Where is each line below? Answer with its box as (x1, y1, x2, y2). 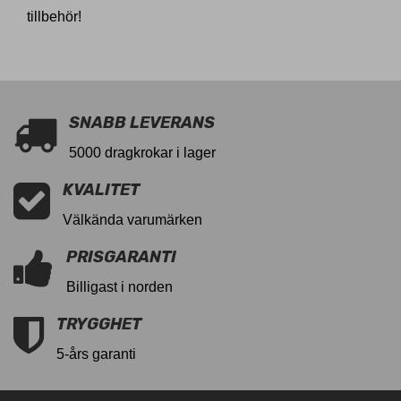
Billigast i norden (66, 279, 173, 295)
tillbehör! (27, 9, 81, 25)
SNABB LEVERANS (69, 113, 215, 133)
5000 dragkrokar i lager (69, 145, 216, 161)
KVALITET (63, 180, 140, 200)
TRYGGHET (56, 314, 141, 335)
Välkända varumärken (63, 212, 202, 228)
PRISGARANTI (66, 247, 176, 268)
